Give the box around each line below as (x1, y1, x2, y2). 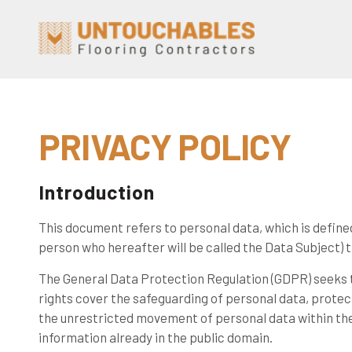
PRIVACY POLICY (38, 125, 291, 167)
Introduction (38, 180, 155, 203)
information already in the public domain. (38, 329, 273, 345)
